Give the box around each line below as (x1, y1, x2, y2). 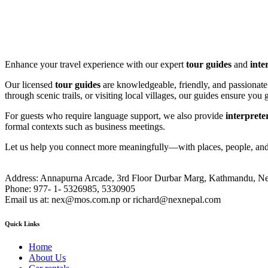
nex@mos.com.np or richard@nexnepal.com (51, 194, 221, 205)
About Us (29, 252, 66, 263)
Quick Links (5, 220, 39, 227)
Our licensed (5, 79, 55, 90)
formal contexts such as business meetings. (5, 121, 165, 132)
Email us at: (5, 194, 49, 205)
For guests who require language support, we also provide (5, 110, 226, 121)
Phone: (5, 183, 31, 194)
